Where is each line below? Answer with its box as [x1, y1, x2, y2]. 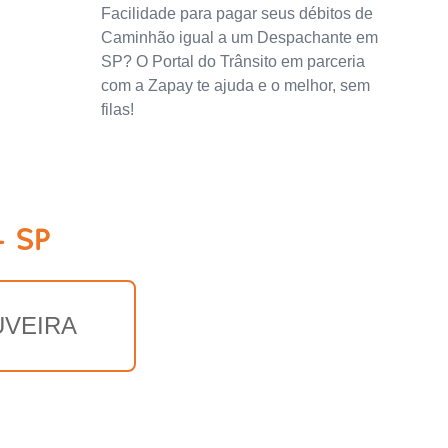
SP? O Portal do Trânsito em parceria [101, 52, 366, 70]
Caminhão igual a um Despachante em [101, 28, 379, 46]
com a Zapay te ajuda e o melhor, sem [101, 76, 371, 94]
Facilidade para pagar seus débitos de [101, 4, 374, 22]
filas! [101, 100, 135, 118]
